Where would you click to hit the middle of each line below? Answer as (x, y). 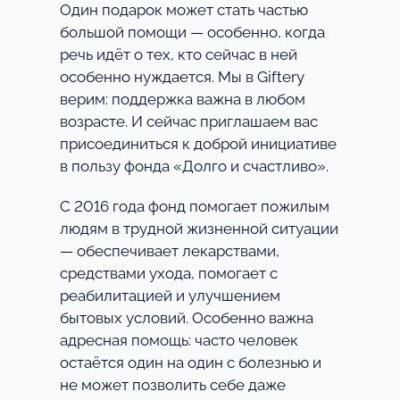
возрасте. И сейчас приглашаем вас (188, 122)
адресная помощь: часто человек (179, 341)
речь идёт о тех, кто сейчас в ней (178, 55)
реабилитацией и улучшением (170, 296)
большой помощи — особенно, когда (192, 33)
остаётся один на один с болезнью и (190, 363)
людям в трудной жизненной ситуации (199, 229)
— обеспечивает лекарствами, (169, 251)
